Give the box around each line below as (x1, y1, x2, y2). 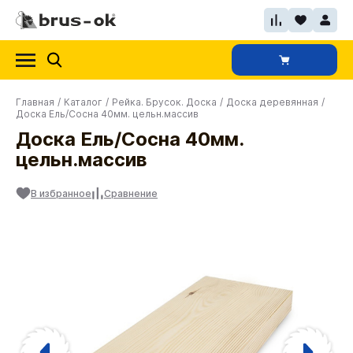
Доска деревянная (226, 96, 318, 108)
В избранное (31, 187, 91, 199)
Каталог (64, 96, 102, 108)
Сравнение (104, 187, 158, 199)
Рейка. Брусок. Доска (112, 96, 217, 108)
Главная (16, 96, 54, 108)
